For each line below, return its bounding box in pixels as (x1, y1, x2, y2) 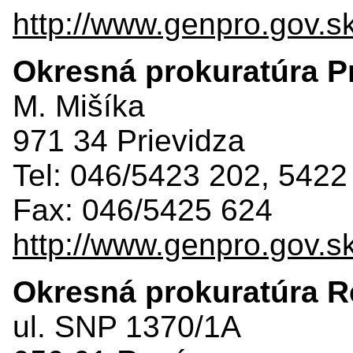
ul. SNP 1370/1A (13, 309, 241, 344)
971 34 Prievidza (13, 123, 245, 158)
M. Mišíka (13, 88, 145, 123)
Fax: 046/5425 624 (13, 192, 273, 227)
